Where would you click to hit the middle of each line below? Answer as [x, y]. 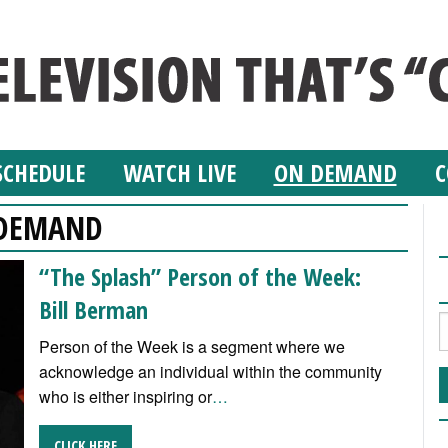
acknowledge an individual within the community [210, 372]
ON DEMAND [335, 173]
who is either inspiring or [125, 397]
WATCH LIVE [179, 173]
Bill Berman [93, 310]
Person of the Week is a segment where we [191, 347]
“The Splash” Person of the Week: [199, 277]
